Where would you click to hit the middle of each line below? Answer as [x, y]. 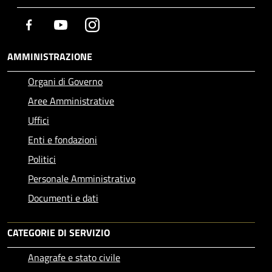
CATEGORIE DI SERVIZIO [59, 232]
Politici [42, 159]
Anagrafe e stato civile [74, 257]
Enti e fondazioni [63, 139]
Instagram [120, 24]
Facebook [55, 24]
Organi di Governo [65, 81]
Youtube [84, 24]
